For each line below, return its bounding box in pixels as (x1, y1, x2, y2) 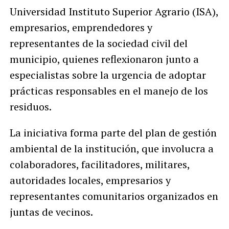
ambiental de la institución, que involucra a (9, 141, 214, 155)
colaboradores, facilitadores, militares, (9, 157, 190, 171)
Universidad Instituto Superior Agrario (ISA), (9, 4, 218, 18)
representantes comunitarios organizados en (9, 189, 218, 203)
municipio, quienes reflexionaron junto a (9, 52, 199, 66)
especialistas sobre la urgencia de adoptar (9, 67, 206, 82)
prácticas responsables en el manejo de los (9, 83, 208, 98)
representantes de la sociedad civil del (9, 36, 188, 50)
